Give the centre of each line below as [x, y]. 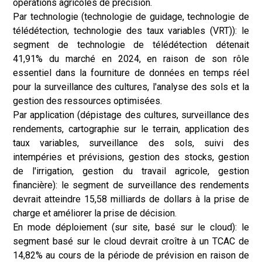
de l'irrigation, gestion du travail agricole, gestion [131, 171]
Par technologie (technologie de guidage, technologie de [131, 17]
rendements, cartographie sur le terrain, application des [131, 129]
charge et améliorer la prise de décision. [95, 213]
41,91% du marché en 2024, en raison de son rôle [131, 59]
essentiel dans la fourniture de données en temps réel [131, 73]
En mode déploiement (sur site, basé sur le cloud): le [131, 227]
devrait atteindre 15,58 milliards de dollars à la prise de [131, 199]
